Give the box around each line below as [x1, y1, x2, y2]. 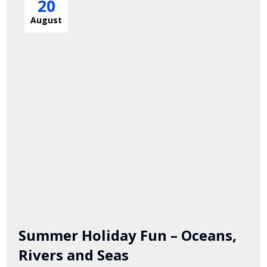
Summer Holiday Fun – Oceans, [18, 225, 237, 246]
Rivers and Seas [18, 245, 129, 265]
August [30, 14, 63, 26]
